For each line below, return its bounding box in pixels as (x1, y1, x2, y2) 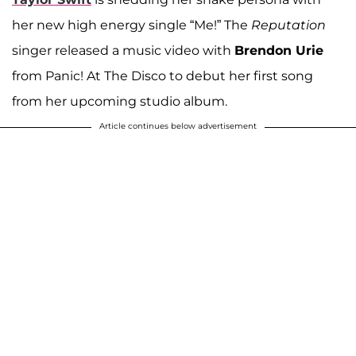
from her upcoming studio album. (12, 93, 227, 109)
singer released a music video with (12, 42, 234, 58)
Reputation (251, 17, 326, 33)
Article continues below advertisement (99, 120, 257, 131)
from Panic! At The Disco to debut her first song (12, 68, 313, 83)
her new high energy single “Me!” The (12, 17, 251, 33)
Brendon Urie (234, 42, 323, 58)
